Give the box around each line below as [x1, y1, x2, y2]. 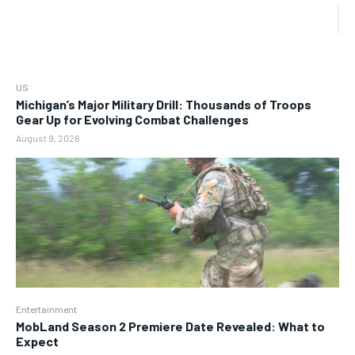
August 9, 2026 [16, 132, 80, 144]
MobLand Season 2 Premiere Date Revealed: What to [16, 318, 325, 334]
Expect [16, 333, 59, 349]
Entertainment [16, 303, 77, 315]
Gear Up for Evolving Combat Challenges [16, 112, 249, 128]
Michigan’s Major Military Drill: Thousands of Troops [16, 97, 311, 113]
